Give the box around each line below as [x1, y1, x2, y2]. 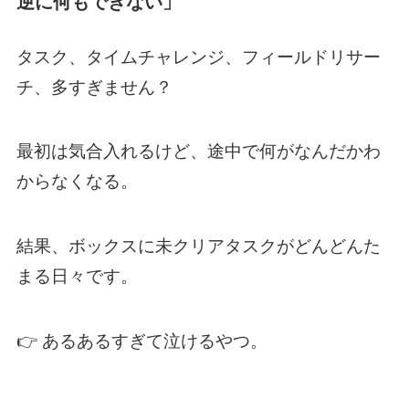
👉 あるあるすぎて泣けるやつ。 [16, 330, 267, 351]
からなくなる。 [16, 172, 138, 192]
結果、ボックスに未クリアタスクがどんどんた [16, 236, 381, 256]
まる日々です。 [16, 266, 138, 286]
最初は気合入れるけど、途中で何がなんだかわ [16, 142, 381, 162]
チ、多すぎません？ [16, 77, 173, 97]
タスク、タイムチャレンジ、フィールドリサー [16, 47, 381, 67]
